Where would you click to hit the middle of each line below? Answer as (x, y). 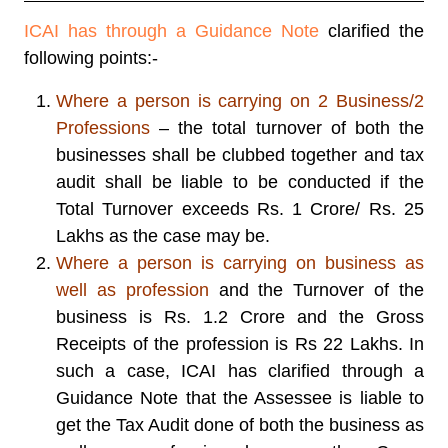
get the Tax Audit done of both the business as (240, 425)
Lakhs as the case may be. (163, 236)
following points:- (91, 58)
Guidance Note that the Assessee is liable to (240, 398)
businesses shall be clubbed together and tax (240, 155)
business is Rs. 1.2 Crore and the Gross (240, 317)
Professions (103, 128)
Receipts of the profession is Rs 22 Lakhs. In (240, 344)
